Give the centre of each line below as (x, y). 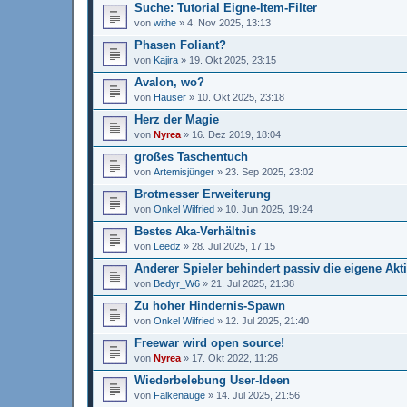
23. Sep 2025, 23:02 (269, 171)
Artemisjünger (184, 171)
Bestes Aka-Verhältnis (195, 231)
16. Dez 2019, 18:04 (236, 134)
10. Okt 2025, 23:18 (241, 97)
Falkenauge (179, 395)
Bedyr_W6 (177, 283)
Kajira (166, 60)
